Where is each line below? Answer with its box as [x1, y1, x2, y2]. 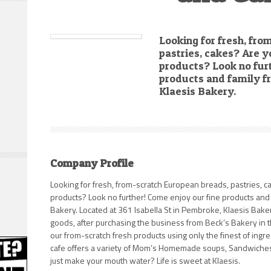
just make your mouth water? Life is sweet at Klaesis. [50, 254, 241, 267]
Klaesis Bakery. [159, 85, 237, 98]
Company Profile [50, 157, 134, 170]
